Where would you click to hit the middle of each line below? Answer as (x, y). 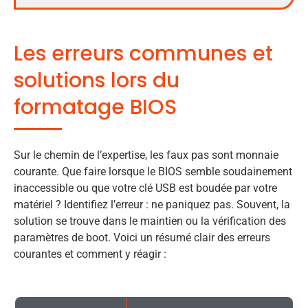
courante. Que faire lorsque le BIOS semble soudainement (153, 171)
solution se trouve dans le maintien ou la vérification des (150, 221)
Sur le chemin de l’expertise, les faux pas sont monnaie (146, 155)
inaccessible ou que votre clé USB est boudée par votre (145, 188)
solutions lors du (97, 80)
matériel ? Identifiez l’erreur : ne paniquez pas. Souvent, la (152, 204)
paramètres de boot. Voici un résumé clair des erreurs (142, 237)
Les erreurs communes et (143, 53)
